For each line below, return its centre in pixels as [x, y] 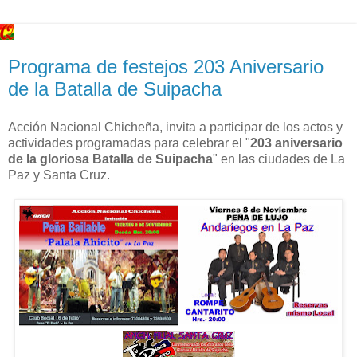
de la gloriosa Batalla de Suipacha [110, 159]
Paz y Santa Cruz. [59, 175]
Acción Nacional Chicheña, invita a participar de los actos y [175, 127]
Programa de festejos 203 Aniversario [166, 67]
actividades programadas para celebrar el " [129, 143]
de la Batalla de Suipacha [115, 89]
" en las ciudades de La [279, 159]
